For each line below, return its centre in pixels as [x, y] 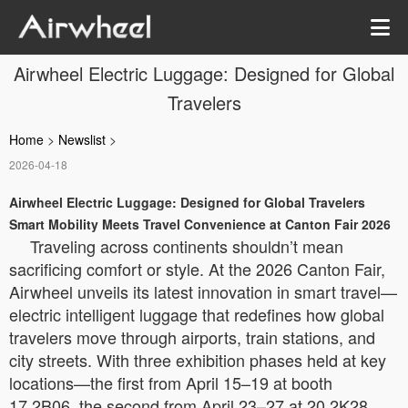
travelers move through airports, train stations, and [192, 337]
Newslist [82, 139]
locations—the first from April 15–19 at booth [171, 382]
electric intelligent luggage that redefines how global [197, 314]
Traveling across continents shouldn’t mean [187, 246]
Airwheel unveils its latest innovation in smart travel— [203, 291]
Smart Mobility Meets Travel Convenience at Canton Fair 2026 [200, 224]
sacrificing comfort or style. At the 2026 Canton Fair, [197, 269]
